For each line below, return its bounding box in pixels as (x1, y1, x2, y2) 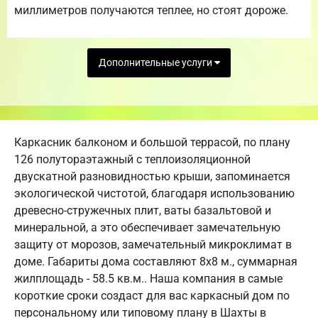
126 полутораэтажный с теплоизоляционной (14, 153, 251, 167)
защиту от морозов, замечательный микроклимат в (14, 238, 292, 252)
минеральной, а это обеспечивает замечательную (14, 221, 280, 235)
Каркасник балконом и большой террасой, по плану (14, 136, 290, 150)
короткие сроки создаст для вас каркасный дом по (14, 289, 290, 303)
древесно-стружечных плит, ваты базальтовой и (14, 204, 271, 218)
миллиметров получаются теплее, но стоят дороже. (14, 3, 288, 17)
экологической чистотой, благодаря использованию (14, 187, 295, 201)
